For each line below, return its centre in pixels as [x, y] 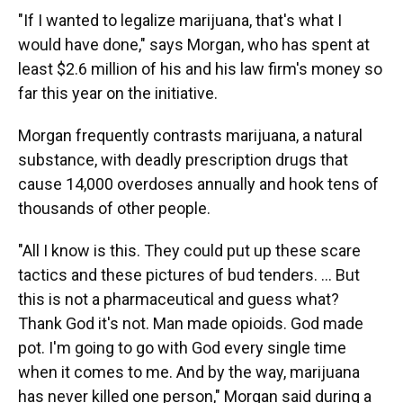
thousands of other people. [114, 208]
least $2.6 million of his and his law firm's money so [200, 69]
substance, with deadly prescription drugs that [183, 160]
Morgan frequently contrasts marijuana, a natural [190, 135]
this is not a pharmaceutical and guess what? [179, 299]
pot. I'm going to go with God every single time [182, 348]
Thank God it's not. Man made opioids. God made [191, 323]
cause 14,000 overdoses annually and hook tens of [198, 184]
